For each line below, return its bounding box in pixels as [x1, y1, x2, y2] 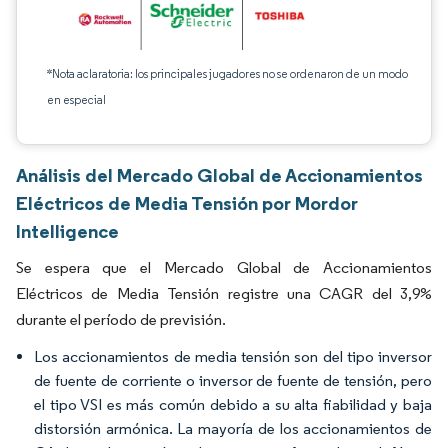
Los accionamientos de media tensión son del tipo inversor [34, 347, 432, 366]
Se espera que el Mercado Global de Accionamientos [16, 258, 432, 277]
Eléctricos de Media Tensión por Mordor [16, 191, 358, 215]
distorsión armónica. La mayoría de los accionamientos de [34, 419, 432, 438]
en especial [47, 92, 106, 107]
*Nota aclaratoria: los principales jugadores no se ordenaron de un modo [47, 66, 408, 81]
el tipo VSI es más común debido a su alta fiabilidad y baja [34, 395, 432, 414]
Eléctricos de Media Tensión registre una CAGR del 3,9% [16, 284, 432, 303]
